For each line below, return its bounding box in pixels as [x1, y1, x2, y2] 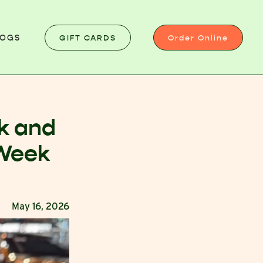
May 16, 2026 [12, 201, 69, 212]
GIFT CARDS [59, 33, 116, 42]
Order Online [168, 33, 229, 42]
